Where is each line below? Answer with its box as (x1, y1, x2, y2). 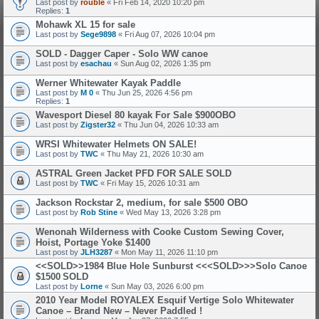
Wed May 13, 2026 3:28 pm (126, 208, 221, 216)
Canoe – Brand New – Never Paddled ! (36, 305, 202, 316)
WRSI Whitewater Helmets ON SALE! (36, 139, 197, 150)
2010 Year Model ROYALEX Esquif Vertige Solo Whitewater (36, 295, 294, 305)
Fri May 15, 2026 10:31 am (107, 179, 199, 187)
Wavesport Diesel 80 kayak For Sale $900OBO (36, 110, 236, 120)
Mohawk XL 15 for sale (36, 19, 135, 30)
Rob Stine (80, 208, 117, 216)
